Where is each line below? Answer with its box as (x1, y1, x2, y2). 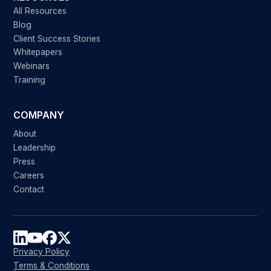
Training (13, 75, 46, 85)
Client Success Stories (13, 33, 101, 44)
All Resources (13, 5, 67, 16)
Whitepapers (13, 47, 63, 57)
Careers (13, 170, 45, 180)
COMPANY (13, 109, 65, 121)
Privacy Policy (13, 247, 70, 257)
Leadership (13, 142, 56, 152)
